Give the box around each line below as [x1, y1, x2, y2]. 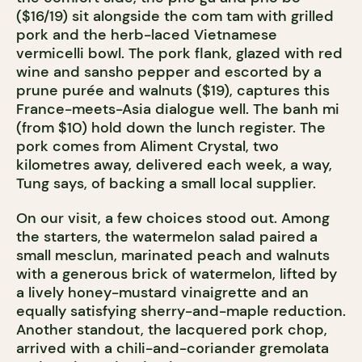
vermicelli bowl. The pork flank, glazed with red [16, 44, 343, 64]
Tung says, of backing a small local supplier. [16, 174, 316, 194]
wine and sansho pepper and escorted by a [16, 62, 322, 82]
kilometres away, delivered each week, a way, [16, 155, 332, 175]
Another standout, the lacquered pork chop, [16, 320, 327, 340]
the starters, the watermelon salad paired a [16, 227, 318, 247]
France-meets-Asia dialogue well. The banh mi [16, 99, 339, 120]
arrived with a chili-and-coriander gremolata [16, 339, 329, 359]
